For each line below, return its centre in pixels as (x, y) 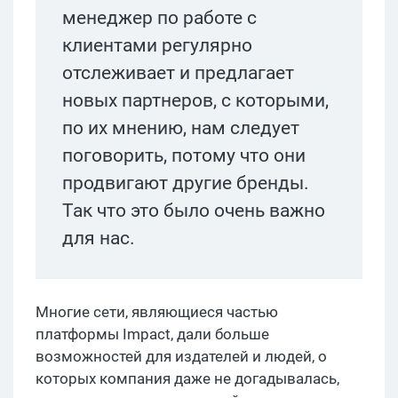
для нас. (99, 238)
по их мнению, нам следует (181, 127)
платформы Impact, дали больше (152, 334)
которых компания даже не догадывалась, (187, 378)
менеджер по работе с (159, 17)
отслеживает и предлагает (178, 72)
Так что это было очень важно (194, 210)
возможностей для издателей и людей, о (181, 356)
